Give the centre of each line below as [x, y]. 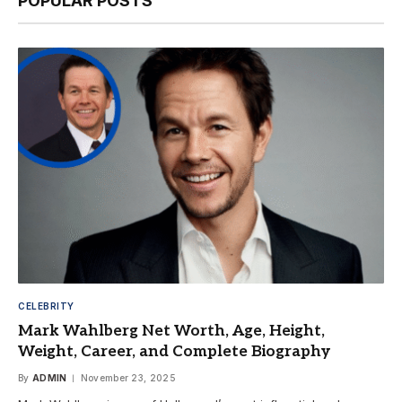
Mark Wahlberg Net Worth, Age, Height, [171, 332]
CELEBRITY [46, 306]
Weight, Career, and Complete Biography [174, 352]
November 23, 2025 [128, 378]
